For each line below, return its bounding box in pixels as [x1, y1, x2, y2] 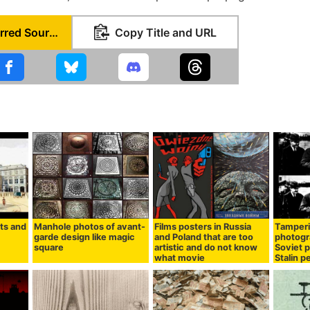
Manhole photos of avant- [34, 221, 146, 232]
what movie [154, 253, 206, 264]
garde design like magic [34, 232, 136, 243]
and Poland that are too [154, 232, 254, 243]
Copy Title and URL [114, 26, 217, 39]
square [34, 242, 64, 253]
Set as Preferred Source [49, 26, 58, 39]
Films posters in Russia [154, 221, 252, 232]
